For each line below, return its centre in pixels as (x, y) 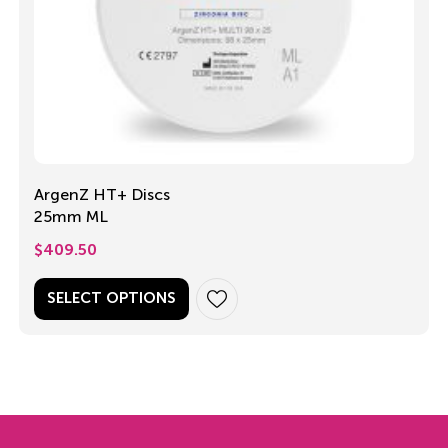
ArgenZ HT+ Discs (102, 194)
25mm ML (71, 216)
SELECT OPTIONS (111, 298)
